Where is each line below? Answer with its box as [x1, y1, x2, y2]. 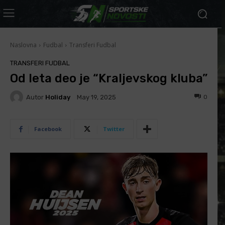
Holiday [45, 93, 70, 101]
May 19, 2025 [77, 93, 116, 101]
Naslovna [10, 41, 37, 49]
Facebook [34, 125, 62, 133]
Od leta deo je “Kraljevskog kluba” [10, 71, 207, 85]
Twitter [103, 125, 125, 133]
